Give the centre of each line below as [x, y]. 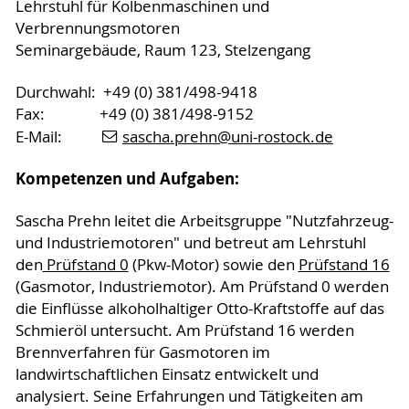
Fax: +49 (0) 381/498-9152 [134, 114]
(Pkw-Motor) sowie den [213, 264]
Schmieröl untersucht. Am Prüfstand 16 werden [184, 330]
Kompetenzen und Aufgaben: [127, 178]
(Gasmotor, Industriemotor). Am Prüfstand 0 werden [202, 286]
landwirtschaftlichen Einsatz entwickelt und [167, 374]
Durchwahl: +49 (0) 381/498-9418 [136, 92]
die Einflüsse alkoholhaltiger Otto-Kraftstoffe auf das [199, 308]
